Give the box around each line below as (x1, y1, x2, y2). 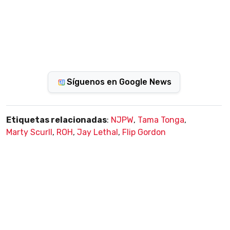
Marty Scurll (6, 127, 52, 138)
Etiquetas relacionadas (6, 115, 107, 125)
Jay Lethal (77, 127, 118, 138)
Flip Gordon (122, 127, 166, 138)
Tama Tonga (138, 115, 184, 125)
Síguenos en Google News (67, 77, 171, 87)
